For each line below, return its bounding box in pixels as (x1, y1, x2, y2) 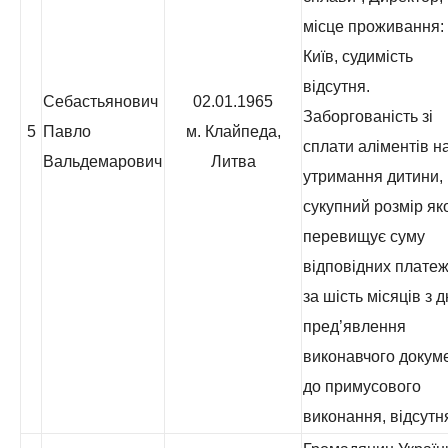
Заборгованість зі (303, 108, 433, 125)
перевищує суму (303, 228, 425, 245)
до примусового (303, 378, 421, 395)
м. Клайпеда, (185, 123, 281, 140)
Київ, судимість (303, 48, 413, 65)
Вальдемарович (43, 153, 162, 170)
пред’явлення (303, 318, 406, 335)
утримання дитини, (303, 168, 443, 185)
